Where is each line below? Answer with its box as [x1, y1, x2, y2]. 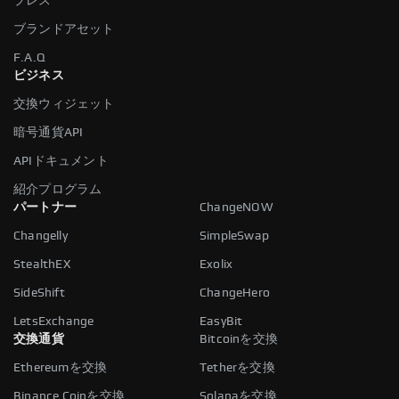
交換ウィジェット [13, 97, 115, 110]
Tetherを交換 [199, 361, 275, 374]
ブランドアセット [13, 22, 115, 36]
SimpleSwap [199, 229, 269, 242]
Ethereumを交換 [13, 361, 108, 374]
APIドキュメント [13, 154, 109, 167]
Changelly [13, 229, 68, 242]
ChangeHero [199, 286, 270, 299]
